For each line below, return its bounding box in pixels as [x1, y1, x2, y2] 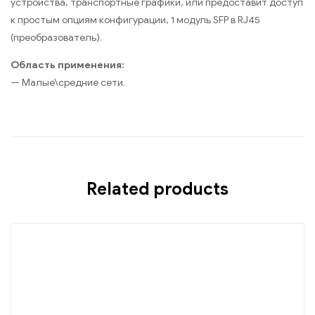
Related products [86, 178, 229, 200]
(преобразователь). [11, 31, 102, 44]
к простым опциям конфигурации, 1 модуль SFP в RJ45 [11, 13, 260, 26]
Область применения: [11, 58, 124, 71]
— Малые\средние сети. [11, 76, 125, 89]
